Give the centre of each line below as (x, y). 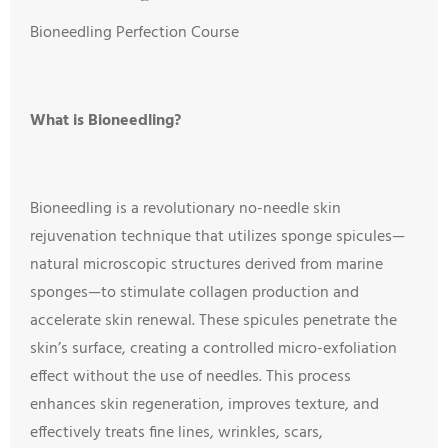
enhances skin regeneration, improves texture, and (204, 405)
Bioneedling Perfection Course (134, 33)
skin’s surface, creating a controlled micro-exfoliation (213, 349)
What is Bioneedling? (105, 121)
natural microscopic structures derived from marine (206, 265)
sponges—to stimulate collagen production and (194, 293)
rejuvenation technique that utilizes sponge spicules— (217, 237)
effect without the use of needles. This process (190, 377)
